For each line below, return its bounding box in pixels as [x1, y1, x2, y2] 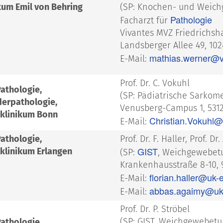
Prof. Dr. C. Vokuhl [120, 78, 190, 89]
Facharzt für [120, 15, 170, 26]
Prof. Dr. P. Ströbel [120, 204, 190, 215]
